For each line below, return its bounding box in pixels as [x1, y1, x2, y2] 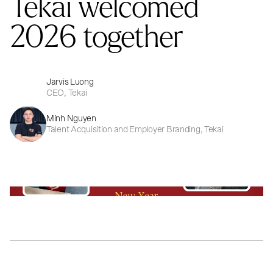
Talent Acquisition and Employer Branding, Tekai [46, 126, 224, 134]
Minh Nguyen [46, 115, 96, 123]
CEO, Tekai [46, 89, 88, 97]
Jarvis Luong [46, 78, 94, 87]
